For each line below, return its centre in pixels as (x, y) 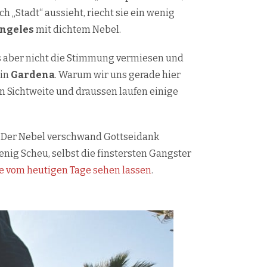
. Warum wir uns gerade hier (118, 75)
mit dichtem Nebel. (78, 30)
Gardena (33, 75)
